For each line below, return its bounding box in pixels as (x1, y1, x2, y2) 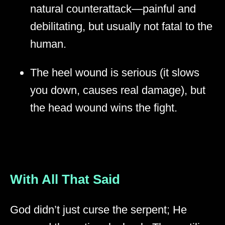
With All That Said (10, 172, 120, 187)
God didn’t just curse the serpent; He (10, 203, 187, 216)
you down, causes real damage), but (30, 84, 205, 97)
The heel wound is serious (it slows (30, 66, 199, 79)
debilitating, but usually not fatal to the (30, 20, 212, 33)
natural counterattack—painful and (30, 3, 196, 16)
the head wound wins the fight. (30, 101, 177, 115)
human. (30, 38, 66, 51)
